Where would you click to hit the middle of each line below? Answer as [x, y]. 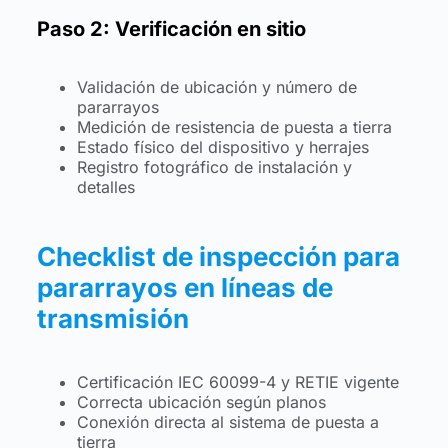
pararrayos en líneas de [184, 288]
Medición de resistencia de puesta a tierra [234, 127]
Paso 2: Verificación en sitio [171, 29]
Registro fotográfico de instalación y [214, 167]
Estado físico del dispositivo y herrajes [222, 147]
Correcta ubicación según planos [201, 401]
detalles [105, 187]
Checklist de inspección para [218, 257]
